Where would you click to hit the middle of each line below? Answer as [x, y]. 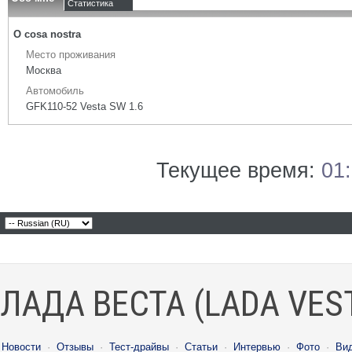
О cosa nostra [47, 34]
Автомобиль [55, 91]
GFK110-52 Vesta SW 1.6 [84, 106]
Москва [44, 70]
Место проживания [71, 55]
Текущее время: [239, 170]
